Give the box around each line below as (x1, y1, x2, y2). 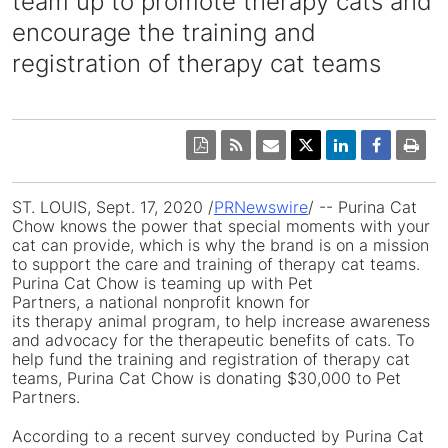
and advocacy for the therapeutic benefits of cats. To (12, 330, 414, 350)
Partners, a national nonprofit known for (12, 292, 310, 312)
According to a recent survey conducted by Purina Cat (12, 426, 424, 446)
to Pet (351, 368, 401, 388)
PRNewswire (214, 197, 308, 217)
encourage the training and (12, 18, 316, 47)
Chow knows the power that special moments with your (12, 216, 430, 236)
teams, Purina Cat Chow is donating (12, 368, 287, 388)
